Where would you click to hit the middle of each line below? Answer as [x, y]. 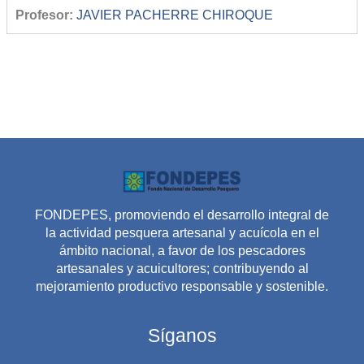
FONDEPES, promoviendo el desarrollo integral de [182, 214]
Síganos [182, 335]
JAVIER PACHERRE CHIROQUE [175, 15]
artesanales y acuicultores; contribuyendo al [182, 268]
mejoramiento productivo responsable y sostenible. [182, 286]
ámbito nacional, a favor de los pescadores [182, 250]
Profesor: [46, 15]
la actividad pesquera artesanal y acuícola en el [182, 232]
